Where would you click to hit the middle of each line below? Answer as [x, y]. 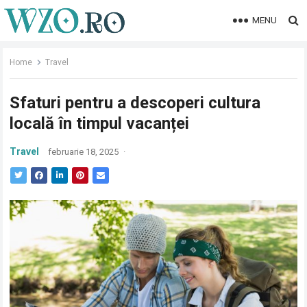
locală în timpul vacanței [100, 123]
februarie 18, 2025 [84, 152]
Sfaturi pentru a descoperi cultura [135, 103]
